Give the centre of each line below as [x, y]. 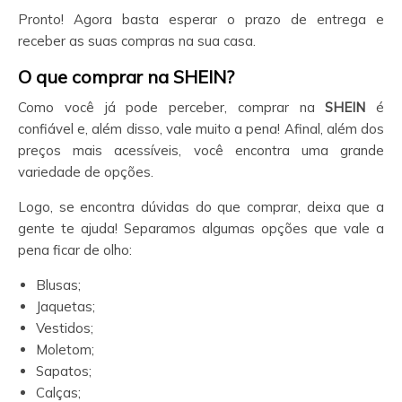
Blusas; [58, 285]
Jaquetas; [66, 306]
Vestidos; [65, 328]
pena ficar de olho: [75, 250]
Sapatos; [64, 371]
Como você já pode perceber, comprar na [172, 107]
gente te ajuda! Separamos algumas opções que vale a [201, 228]
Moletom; [65, 350]
